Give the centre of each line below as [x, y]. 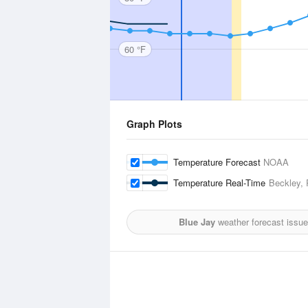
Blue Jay [197, 222]
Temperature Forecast [218, 162]
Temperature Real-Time [221, 183]
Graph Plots [154, 124]
